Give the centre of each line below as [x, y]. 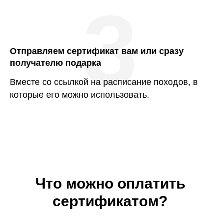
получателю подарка [55, 63]
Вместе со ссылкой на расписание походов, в [104, 82]
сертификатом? [110, 201]
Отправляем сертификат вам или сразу [97, 51]
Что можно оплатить [110, 183]
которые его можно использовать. [80, 95]
